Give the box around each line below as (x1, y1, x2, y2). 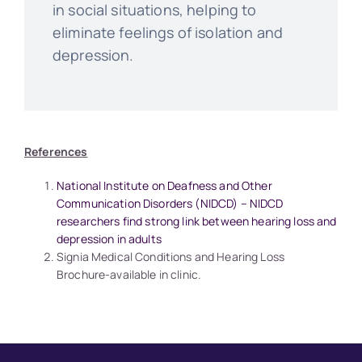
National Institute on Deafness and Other (56, 178, 272, 194)
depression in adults (56, 231, 162, 247)
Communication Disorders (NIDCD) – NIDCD (56, 196, 284, 212)
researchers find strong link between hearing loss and (56, 213, 337, 229)
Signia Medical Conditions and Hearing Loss (56, 249, 285, 265)
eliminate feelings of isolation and (52, 23, 284, 43)
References (23, 144, 88, 160)
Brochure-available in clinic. (56, 267, 202, 283)
